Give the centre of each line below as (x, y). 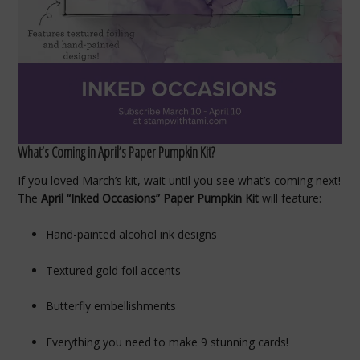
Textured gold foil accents (114, 270)
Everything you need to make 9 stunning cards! (168, 342)
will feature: (290, 198)
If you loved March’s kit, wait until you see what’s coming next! (180, 181)
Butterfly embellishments (111, 306)
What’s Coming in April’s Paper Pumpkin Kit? (117, 152)
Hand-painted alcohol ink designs (132, 234)
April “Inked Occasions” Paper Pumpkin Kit (150, 198)
